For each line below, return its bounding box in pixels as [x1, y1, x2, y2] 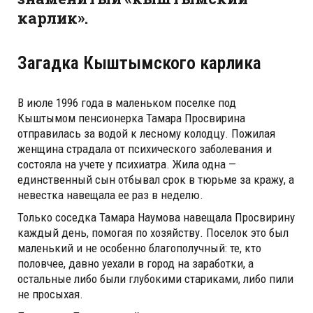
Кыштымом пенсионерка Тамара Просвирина [17, 111, 245, 126]
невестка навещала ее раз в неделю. [17, 188, 203, 203]
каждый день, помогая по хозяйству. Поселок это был [17, 226, 289, 240]
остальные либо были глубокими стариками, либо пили [17, 272, 293, 286]
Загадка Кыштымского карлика [17, 52, 261, 74]
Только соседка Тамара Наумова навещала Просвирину [17, 210, 295, 225]
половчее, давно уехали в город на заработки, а [17, 256, 254, 271]
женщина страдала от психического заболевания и [17, 142, 272, 156]
